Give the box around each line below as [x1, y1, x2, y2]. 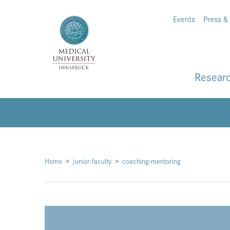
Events [173, 13, 195, 24]
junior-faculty [73, 156, 111, 166]
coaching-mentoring [122, 156, 181, 166]
